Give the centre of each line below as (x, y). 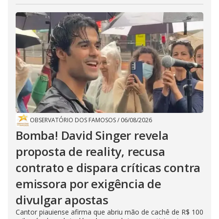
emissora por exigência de (88, 184)
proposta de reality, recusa (90, 152)
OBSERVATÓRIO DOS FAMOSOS (73, 120)
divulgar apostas (62, 200)
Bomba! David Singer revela (92, 135)
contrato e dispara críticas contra (108, 168)
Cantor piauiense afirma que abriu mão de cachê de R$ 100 (109, 212)
